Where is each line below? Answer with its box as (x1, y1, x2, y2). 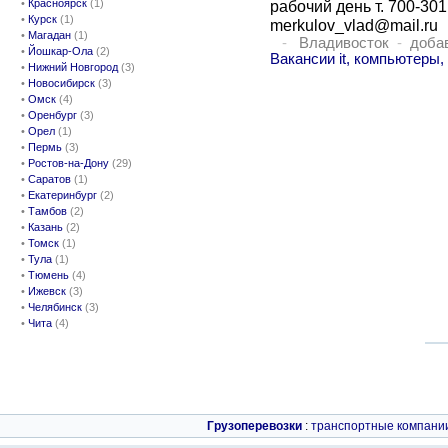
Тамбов (28, 205, 67, 217)
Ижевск (28, 285, 66, 297)
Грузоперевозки (207, 419, 302, 433)
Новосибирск (28, 77, 95, 89)
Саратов (28, 173, 71, 185)
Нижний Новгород (28, 61, 118, 73)
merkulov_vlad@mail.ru (270, 16, 438, 34)
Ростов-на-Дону (28, 157, 109, 169)
